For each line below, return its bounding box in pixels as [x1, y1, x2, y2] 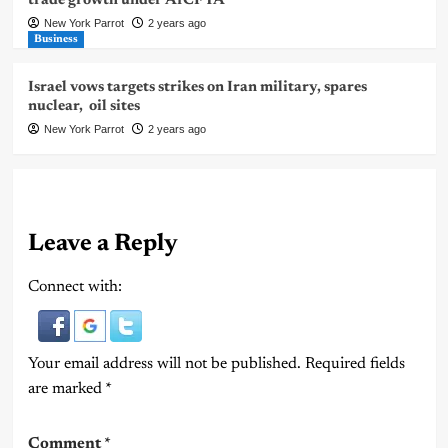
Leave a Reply [27, 231, 178, 256]
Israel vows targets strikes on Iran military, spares [27, 79, 367, 95]
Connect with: [27, 278, 122, 295]
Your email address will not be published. [27, 355, 301, 372]
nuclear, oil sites [27, 98, 140, 114]
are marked [27, 380, 105, 397]
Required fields [304, 355, 405, 372]
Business [33, 33, 78, 45]
